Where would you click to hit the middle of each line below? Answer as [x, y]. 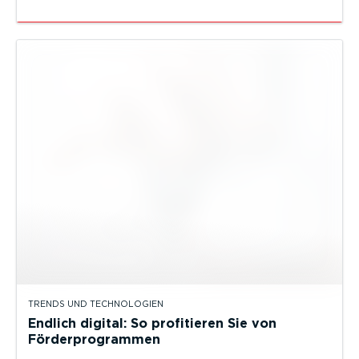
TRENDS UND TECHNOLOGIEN [96, 305]
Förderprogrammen [94, 340]
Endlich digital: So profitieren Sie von [152, 324]
